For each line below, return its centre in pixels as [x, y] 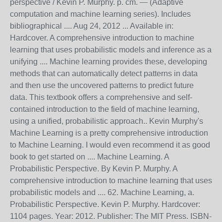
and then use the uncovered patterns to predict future [102, 85]
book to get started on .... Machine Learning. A [89, 157]
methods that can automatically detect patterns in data [104, 73]
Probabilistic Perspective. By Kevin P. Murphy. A [94, 168]
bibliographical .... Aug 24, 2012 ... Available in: [92, 26]
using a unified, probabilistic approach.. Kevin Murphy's [107, 121]
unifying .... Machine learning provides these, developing [109, 61]
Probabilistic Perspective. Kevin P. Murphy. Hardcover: [105, 204]
